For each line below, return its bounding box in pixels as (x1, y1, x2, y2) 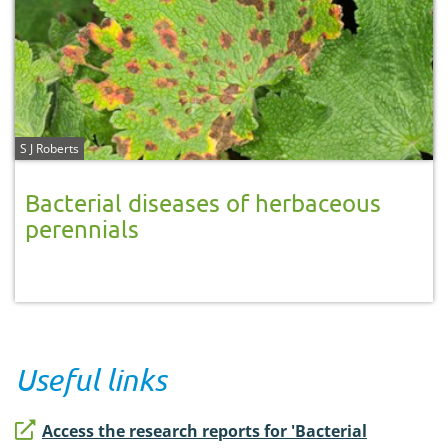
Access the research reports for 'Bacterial (42, 419, 367, 442)
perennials (25, 213, 139, 243)
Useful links (15, 361, 166, 397)
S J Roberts (20, 139, 79, 157)
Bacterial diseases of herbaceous (25, 187, 381, 217)
